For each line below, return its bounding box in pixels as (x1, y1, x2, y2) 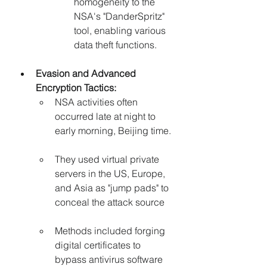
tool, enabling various (74, 24, 168, 37)
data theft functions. (74, 39, 157, 51)
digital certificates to (55, 239, 143, 252)
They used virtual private (55, 153, 162, 166)
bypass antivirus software (55, 253, 165, 266)
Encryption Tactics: (36, 82, 116, 94)
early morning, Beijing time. (55, 125, 171, 137)
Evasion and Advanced (36, 67, 138, 80)
